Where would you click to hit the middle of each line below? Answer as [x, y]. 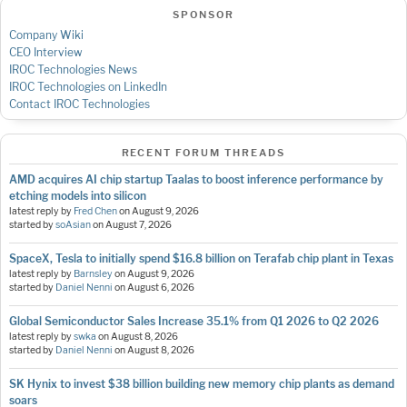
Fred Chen [95, 211]
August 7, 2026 [139, 224]
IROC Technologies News [73, 69]
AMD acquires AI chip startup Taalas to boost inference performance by [196, 179]
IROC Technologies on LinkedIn [88, 86]
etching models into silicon [78, 195]
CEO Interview [46, 52]
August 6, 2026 [161, 287]
